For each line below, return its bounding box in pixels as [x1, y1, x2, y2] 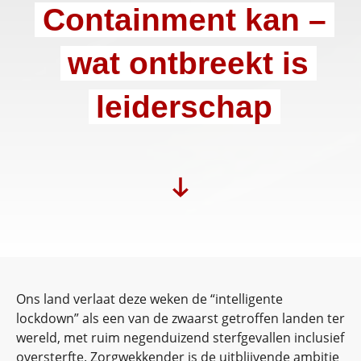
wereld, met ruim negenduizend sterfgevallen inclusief [16, 329, 344, 346]
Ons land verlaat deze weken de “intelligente [16, 290, 283, 308]
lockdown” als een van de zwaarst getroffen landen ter [16, 309, 345, 327]
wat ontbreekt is [68, 46, 309, 81]
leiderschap [96, 89, 273, 124]
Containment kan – [42, 2, 326, 37]
